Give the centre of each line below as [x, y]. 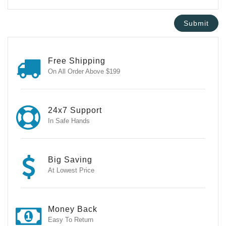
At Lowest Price [71, 171]
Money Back [73, 209]
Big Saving [70, 160]
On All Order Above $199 [84, 71]
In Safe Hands [69, 121]
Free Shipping [77, 61]
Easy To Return [71, 220]
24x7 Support [75, 110]
